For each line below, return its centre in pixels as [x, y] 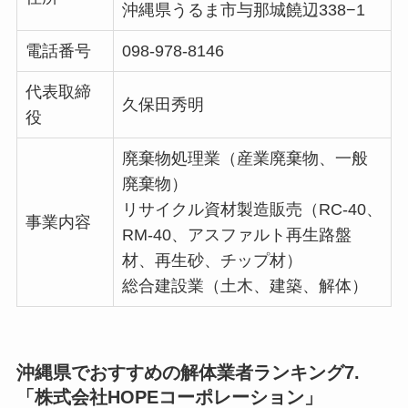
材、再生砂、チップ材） [212, 261]
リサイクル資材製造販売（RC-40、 [252, 210]
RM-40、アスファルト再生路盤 [236, 235]
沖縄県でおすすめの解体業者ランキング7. [188, 373]
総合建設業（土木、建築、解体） [245, 286]
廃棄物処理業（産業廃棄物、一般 [245, 159]
